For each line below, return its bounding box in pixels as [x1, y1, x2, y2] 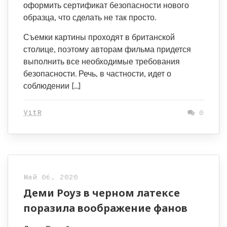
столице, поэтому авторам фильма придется [23, 45, 191, 54]
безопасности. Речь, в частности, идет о [23, 69, 171, 79]
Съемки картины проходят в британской [23, 32, 175, 42]
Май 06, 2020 [23, 173, 78, 182]
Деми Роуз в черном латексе [23, 186, 180, 200]
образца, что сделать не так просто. [23, 13, 156, 22]
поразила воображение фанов [23, 201, 187, 215]
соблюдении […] [23, 81, 81, 91]
